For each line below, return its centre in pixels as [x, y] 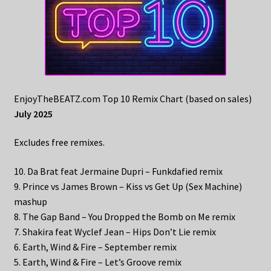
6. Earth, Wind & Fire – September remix [95, 247]
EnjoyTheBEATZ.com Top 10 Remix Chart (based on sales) [132, 98]
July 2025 [33, 113]
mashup [30, 202]
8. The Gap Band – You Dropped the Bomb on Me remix [124, 217]
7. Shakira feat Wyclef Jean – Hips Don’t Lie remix [115, 232]
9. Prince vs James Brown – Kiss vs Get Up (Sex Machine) [128, 187]
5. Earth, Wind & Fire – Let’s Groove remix [97, 262]
